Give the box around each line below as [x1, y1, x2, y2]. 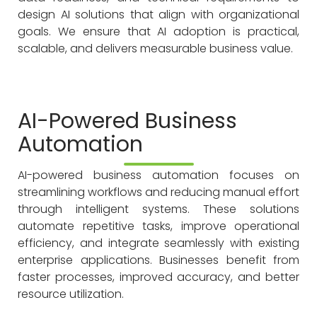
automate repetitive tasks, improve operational [18, 218, 299, 235]
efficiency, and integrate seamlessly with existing [18, 235, 299, 252]
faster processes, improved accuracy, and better [18, 269, 299, 286]
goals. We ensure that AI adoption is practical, [18, 23, 299, 40]
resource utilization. [18, 286, 124, 303]
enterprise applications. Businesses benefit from [18, 252, 299, 269]
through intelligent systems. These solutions [18, 201, 299, 218]
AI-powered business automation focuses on [18, 167, 299, 184]
